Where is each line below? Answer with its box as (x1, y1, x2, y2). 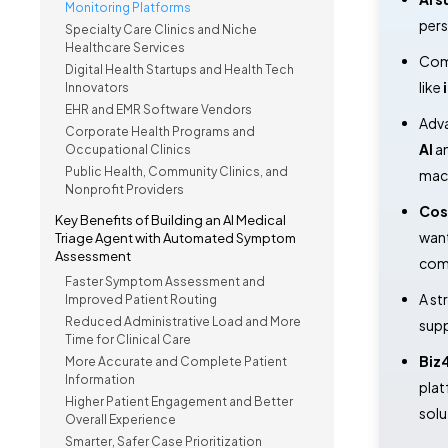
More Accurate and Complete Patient (65, 354, 287, 369)
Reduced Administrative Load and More (65, 314, 301, 329)
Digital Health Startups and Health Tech (65, 62, 294, 77)
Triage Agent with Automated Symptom (55, 230, 296, 246)
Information (65, 372, 135, 387)
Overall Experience (65, 412, 176, 427)
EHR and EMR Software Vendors (65, 102, 252, 117)
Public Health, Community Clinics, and (65, 164, 288, 179)
